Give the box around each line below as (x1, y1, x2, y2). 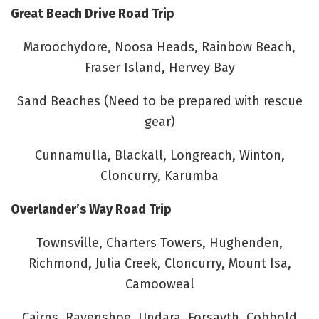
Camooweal (125, 276, 194, 292)
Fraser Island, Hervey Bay (84, 59, 235, 75)
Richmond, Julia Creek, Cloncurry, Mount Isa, (28, 255, 291, 271)
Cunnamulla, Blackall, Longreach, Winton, (34, 147, 285, 163)
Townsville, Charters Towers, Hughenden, (36, 234, 283, 251)
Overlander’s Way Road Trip (11, 201, 172, 217)
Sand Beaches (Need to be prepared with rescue (16, 93, 303, 109)
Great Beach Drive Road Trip (11, 5, 174, 21)
